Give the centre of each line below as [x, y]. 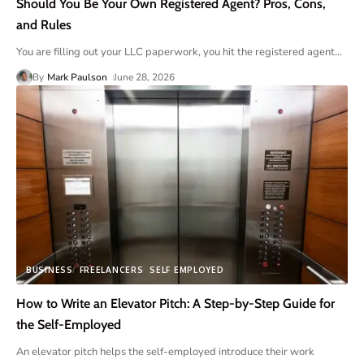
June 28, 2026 [145, 77]
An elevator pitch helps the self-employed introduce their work [165, 351]
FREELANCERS [111, 269]
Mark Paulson [78, 77]
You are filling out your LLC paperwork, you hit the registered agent [175, 52]
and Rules [44, 25]
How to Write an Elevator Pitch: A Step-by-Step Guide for [175, 303]
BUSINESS [50, 269]
